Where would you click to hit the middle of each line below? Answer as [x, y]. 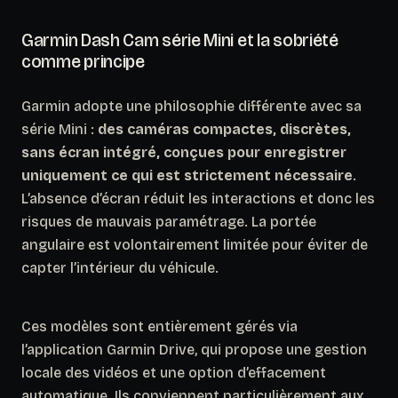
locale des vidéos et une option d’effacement [174, 372]
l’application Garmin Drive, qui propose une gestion [194, 349]
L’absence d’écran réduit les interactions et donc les [198, 198]
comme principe [83, 61]
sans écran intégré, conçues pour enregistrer [184, 152]
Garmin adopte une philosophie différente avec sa [191, 106]
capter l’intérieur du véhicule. [120, 267]
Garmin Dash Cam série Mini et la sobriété [180, 40]
